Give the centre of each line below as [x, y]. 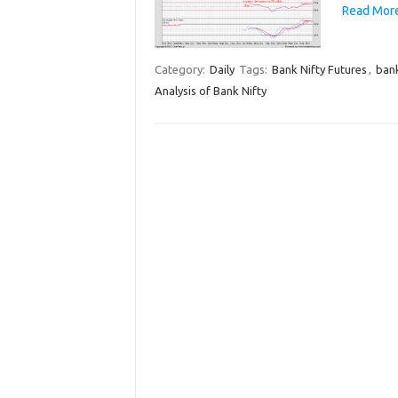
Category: [181, 69]
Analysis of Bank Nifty [210, 90]
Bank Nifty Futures [319, 69]
